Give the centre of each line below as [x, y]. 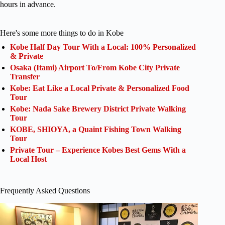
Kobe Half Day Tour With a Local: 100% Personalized [103, 47]
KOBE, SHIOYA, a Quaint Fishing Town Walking [96, 130]
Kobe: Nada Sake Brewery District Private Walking [98, 109]
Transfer [25, 77]
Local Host [28, 159]
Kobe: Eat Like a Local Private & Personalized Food [100, 88]
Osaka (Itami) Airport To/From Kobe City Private [95, 68]
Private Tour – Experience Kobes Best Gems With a [98, 150]
